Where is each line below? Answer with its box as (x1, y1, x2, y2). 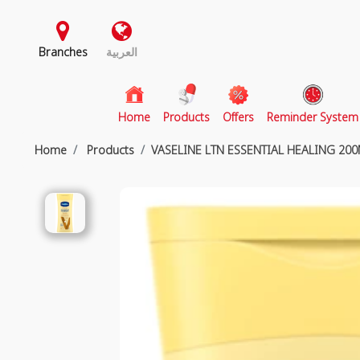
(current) (149, 108, 193, 124)
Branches (38, 44, 88, 59)
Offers (223, 109, 255, 125)
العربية (106, 44, 138, 59)
